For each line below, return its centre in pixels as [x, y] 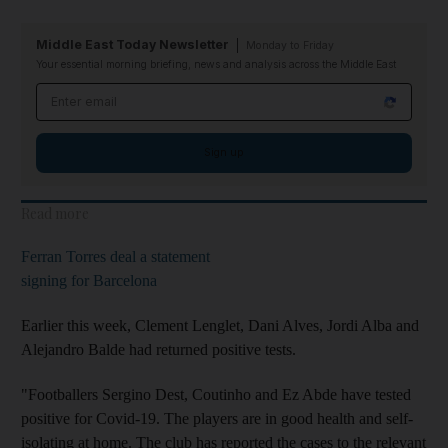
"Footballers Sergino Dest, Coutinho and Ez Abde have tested [216, 394]
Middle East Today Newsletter [132, 44]
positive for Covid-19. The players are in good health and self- [217, 418]
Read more [55, 213]
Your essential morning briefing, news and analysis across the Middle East [216, 64]
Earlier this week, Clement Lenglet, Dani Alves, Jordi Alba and [220, 325]
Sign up [224, 152]
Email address [87, 93]
